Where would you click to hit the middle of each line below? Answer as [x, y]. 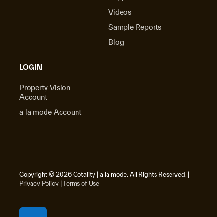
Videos [120, 12]
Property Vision [45, 87]
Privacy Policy [39, 183]
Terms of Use [81, 183]
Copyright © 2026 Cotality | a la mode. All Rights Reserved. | [104, 175]
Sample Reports [135, 27]
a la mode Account [50, 112]
